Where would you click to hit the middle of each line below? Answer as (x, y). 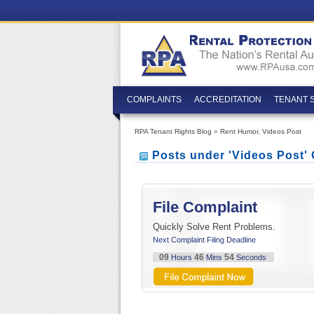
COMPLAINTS (154, 100)
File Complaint (205, 207)
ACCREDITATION (228, 100)
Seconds (251, 257)
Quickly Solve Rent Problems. (214, 226)
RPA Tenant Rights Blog (173, 131)
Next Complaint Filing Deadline (204, 239)
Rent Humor (239, 131)
